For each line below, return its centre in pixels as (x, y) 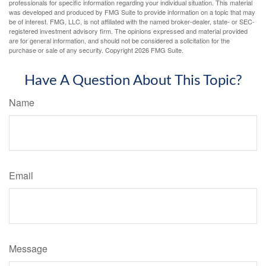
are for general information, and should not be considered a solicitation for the (119, 40)
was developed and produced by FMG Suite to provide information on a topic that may (132, 12)
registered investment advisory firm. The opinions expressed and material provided (128, 31)
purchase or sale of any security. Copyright (72, 50)
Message (28, 248)
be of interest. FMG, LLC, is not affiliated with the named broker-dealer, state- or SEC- (132, 21)
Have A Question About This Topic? (133, 80)
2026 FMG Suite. (159, 50)
